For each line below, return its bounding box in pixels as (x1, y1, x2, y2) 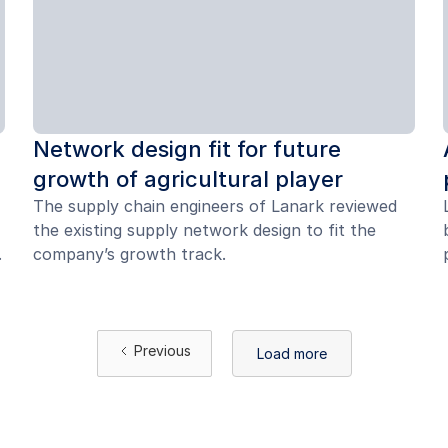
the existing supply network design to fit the (33, 220, 377, 241)
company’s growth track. (33, 244, 227, 265)
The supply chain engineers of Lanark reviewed (33, 196, 398, 217)
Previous (133, 342, 191, 360)
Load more (256, 345, 327, 363)
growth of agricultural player (33, 166, 344, 193)
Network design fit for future (33, 136, 342, 163)
